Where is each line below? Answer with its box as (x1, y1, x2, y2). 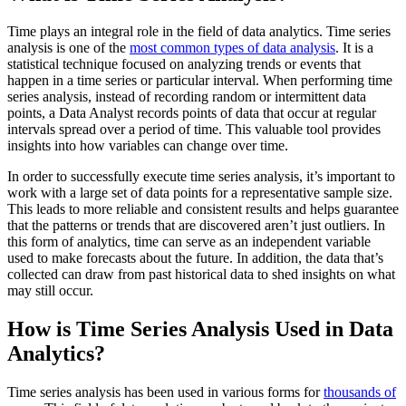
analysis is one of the (7, 40, 130, 56)
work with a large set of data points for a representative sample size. (7, 185, 392, 201)
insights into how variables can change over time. (7, 138, 288, 154)
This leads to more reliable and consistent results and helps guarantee (7, 201, 399, 217)
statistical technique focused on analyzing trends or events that (7, 56, 361, 72)
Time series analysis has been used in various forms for (7, 384, 324, 401)
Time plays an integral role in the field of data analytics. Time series (7, 24, 391, 40)
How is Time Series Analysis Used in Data (7, 317, 393, 342)
